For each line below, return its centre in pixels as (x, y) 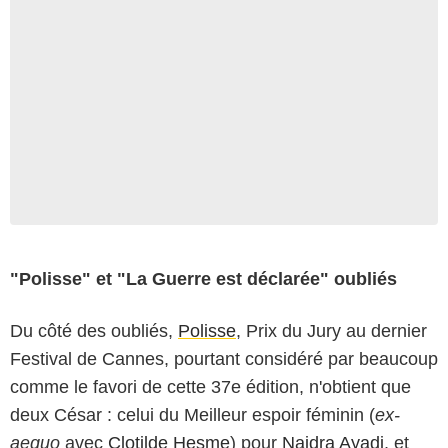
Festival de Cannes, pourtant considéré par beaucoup (224, 358)
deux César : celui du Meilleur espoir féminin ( (192, 414)
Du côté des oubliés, (94, 330)
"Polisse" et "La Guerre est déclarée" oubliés (203, 278)
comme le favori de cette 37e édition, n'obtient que (210, 386)
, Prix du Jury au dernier (331, 330)
